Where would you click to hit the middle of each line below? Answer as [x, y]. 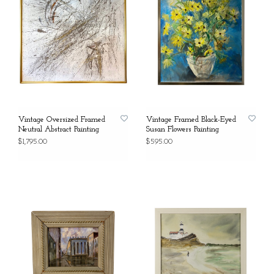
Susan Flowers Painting [183, 130]
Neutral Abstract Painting [59, 130]
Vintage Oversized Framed [62, 120]
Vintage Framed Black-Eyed [191, 120]
